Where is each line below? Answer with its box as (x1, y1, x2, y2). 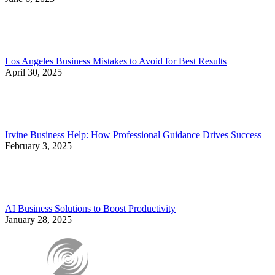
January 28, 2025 (5, 214, 72, 225)
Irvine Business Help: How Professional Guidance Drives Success (5, 130, 261, 141)
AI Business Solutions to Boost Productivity (5, 203, 176, 214)
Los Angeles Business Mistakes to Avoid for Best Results (5, 56, 227, 67)
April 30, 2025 (5, 67, 62, 78)
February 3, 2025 (5, 141, 72, 152)
